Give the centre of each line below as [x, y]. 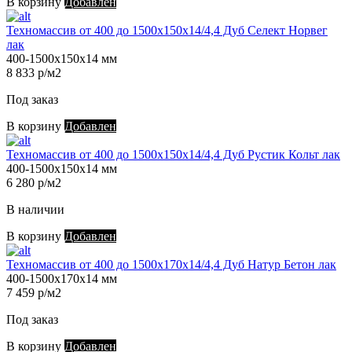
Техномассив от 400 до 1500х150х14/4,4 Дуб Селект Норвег [167, 31]
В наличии [35, 210]
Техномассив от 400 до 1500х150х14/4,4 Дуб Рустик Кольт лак [173, 155]
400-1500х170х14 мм [62, 279]
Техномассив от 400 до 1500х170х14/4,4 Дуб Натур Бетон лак [171, 265]
